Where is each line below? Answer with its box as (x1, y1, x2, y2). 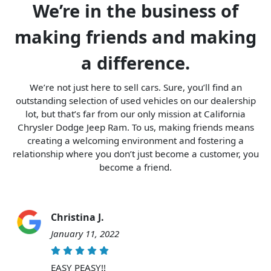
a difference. (81, 50, 190, 74)
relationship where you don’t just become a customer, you (12, 147, 259, 160)
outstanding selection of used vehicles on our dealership (15, 94, 256, 106)
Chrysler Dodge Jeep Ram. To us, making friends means (17, 120, 254, 133)
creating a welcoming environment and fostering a (27, 134, 244, 146)
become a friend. (99, 160, 172, 173)
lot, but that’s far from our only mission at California (25, 107, 246, 120)
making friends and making (15, 24, 256, 48)
